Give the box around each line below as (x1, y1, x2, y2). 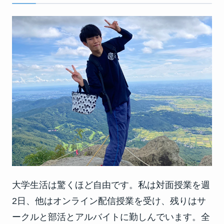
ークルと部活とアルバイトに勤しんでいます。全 (12, 211, 210, 222)
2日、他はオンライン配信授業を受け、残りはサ (12, 195, 206, 206)
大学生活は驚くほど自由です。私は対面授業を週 (12, 179, 210, 190)
